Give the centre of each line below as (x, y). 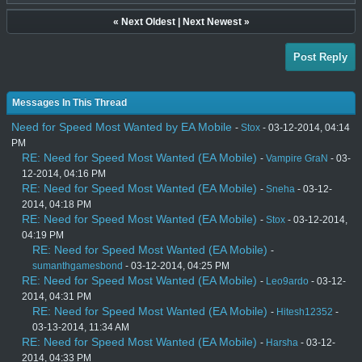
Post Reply (320, 57)
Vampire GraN (297, 159)
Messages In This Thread (69, 103)
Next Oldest (148, 22)
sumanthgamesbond (78, 266)
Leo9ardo (287, 282)
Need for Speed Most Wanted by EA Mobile (122, 127)
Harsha (282, 343)
